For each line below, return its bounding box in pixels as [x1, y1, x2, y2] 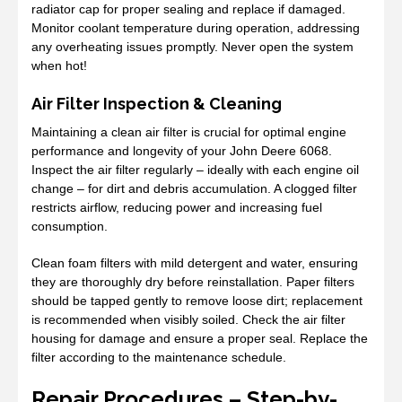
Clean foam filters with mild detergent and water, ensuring [31, 255, 358, 270]
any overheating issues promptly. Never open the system [31, 39, 354, 54]
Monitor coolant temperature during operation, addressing [31, 20, 360, 35]
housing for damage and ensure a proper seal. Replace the [31, 330, 368, 345]
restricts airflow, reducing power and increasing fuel [31, 199, 322, 214]
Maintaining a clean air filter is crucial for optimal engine [31, 124, 346, 139]
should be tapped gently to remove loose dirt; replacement [31, 293, 363, 308]
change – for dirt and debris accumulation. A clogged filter [31, 180, 357, 196]
